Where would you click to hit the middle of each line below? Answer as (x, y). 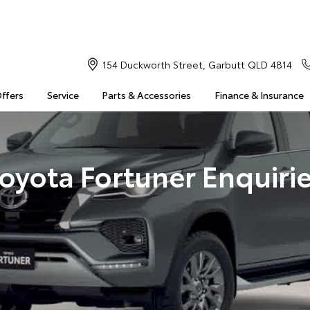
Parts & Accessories (147, 95)
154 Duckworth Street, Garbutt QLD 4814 (197, 64)
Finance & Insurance (259, 95)
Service (63, 95)
